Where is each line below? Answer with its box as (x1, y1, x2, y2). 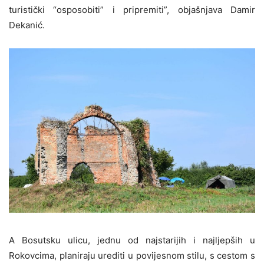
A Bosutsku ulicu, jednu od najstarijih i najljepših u (9, 234, 255, 246)
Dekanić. (9, 19, 45, 31)
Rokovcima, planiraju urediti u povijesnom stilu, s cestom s (9, 249, 255, 261)
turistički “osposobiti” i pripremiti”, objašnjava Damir (9, 4, 255, 16)
